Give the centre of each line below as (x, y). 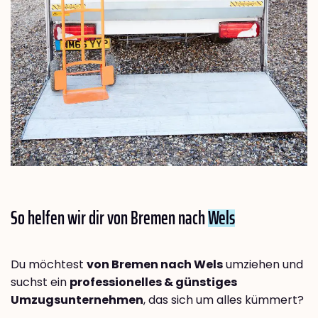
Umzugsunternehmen (77, 300)
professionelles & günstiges (153, 282)
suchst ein (40, 282)
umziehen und (263, 264)
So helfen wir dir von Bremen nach (109, 217)
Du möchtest (49, 264)
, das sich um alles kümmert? (224, 300)
